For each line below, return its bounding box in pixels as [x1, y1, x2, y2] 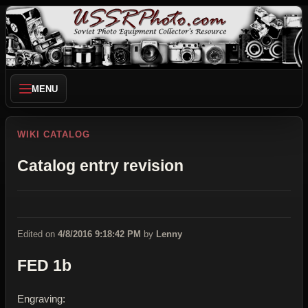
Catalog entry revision [17, 157, 184, 175]
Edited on [17, 229, 58, 240]
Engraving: [17, 292, 65, 305]
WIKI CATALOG [17, 129, 91, 140]
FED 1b [17, 257, 71, 275]
